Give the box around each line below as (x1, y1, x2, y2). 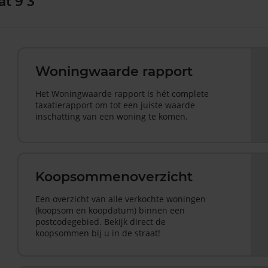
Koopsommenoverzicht (35, 168, 193, 185)
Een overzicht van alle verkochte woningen (35, 193, 206, 205)
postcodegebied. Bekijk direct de (35, 215, 166, 227)
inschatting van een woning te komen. (35, 111, 188, 122)
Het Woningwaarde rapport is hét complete (35, 88, 209, 99)
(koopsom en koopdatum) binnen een (35, 204, 185, 216)
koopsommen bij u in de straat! (35, 227, 161, 239)
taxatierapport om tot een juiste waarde (35, 99, 196, 111)
